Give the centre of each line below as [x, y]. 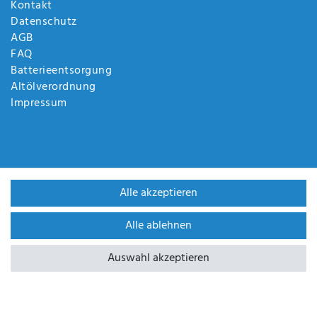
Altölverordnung [53, 87]
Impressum [39, 104]
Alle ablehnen [158, 226]
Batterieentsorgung [61, 71]
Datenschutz [44, 22]
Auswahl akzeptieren [158, 258]
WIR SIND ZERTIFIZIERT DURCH [178, 248]
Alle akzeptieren [158, 193]
